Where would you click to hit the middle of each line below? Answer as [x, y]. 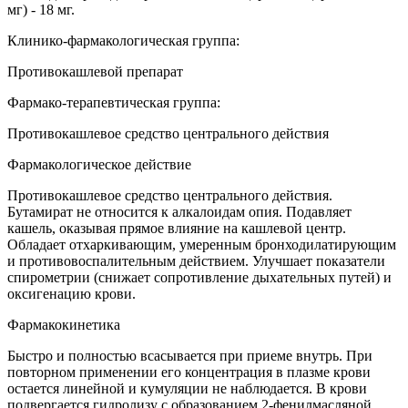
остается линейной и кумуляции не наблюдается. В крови [187, 388]
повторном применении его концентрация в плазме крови [189, 372]
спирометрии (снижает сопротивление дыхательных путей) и [199, 277]
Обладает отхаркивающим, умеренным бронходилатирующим [202, 244]
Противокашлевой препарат [95, 71]
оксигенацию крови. [71, 293]
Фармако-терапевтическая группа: [114, 102]
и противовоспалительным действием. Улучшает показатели [196, 260]
